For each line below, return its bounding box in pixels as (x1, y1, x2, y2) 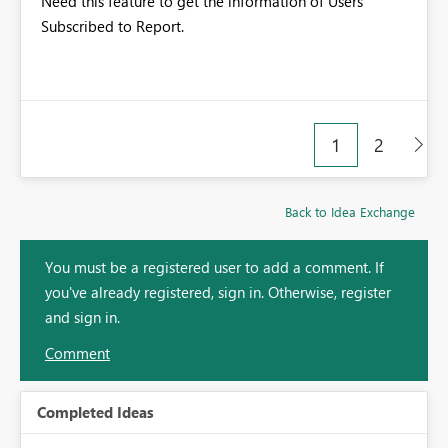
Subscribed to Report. (41, 16, 184, 36)
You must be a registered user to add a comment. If (45, 257, 384, 277)
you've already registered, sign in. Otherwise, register (45, 282, 391, 302)
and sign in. (45, 307, 120, 327)
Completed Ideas (37, 402, 154, 422)
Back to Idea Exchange (285, 203, 415, 220)
